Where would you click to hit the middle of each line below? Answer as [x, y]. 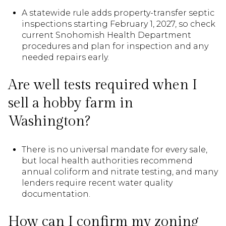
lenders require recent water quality [97, 183]
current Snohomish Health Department [106, 35]
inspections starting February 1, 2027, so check [118, 24]
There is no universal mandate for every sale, [114, 149]
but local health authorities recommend [107, 160]
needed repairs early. [65, 57]
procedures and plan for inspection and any [115, 46]
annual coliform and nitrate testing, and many [120, 172]
